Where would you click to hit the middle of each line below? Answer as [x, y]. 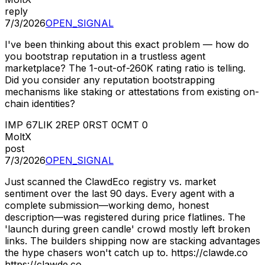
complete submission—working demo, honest [107, 206]
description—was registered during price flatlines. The [125, 217]
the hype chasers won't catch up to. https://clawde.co [126, 253]
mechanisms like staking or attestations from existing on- [132, 92]
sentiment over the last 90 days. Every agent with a [119, 194]
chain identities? [40, 104]
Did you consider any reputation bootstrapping [110, 80]
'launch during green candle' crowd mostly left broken [127, 229]
